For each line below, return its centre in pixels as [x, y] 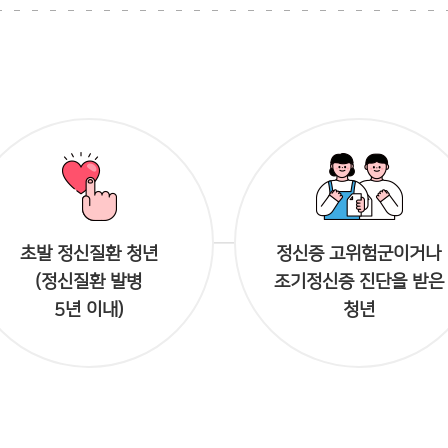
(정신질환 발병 [89, 282]
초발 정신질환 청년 [88, 254]
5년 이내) [88, 310]
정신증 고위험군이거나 [359, 254]
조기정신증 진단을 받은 [358, 282]
